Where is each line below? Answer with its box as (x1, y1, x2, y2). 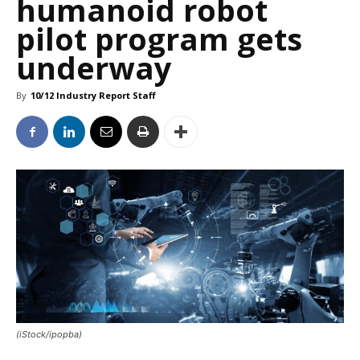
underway (16, 47, 172, 89)
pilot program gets (16, 18, 302, 60)
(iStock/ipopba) (16, 329, 82, 341)
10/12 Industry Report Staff (31, 89, 156, 102)
